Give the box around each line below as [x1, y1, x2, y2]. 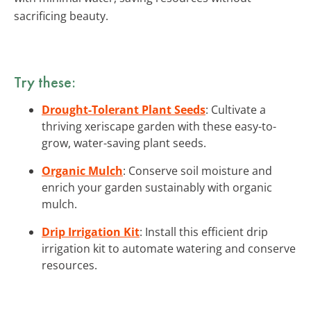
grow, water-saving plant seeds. [42, 135, 206, 151]
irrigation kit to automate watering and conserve [42, 240, 296, 256]
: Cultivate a [205, 101, 266, 117]
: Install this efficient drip [140, 224, 268, 239]
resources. [42, 257, 97, 273]
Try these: [14, 71, 76, 92]
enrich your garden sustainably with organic [42, 179, 272, 195]
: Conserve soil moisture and [123, 162, 272, 178]
